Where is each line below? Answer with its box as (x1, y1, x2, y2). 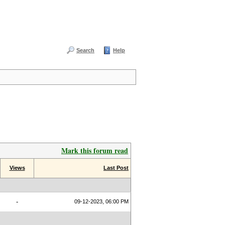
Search (76, 47, 94, 53)
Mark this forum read (61, 145, 128, 156)
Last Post (103, 165, 129, 171)
